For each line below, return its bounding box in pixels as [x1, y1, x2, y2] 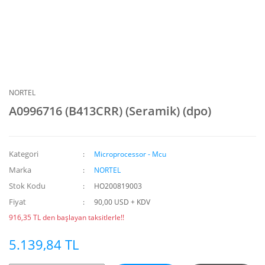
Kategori [9, 148, 38, 159]
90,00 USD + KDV [94, 197, 151, 207]
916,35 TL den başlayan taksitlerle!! [9, 212, 124, 222]
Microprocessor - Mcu [94, 149, 167, 159]
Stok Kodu [9, 180, 46, 191]
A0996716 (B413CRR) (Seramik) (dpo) [9, 103, 211, 119]
